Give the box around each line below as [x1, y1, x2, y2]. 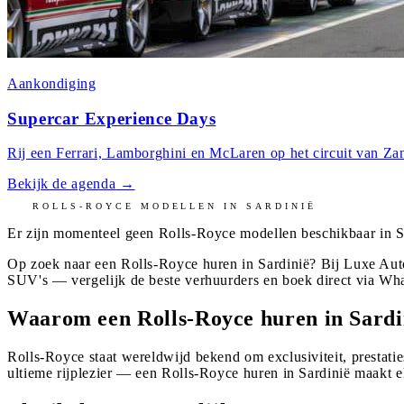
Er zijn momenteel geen [7, 225, 159, 242]
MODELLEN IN [133, 201, 247, 212]
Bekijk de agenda [7, 176, 116, 192]
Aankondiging [7, 75, 96, 91]
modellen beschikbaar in [235, 225, 396, 242]
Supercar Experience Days [7, 108, 216, 128]
